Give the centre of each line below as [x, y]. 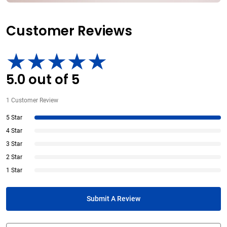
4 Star [14, 131]
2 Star [14, 157]
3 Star [14, 144]
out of [48, 80]
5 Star [14, 118]
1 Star [14, 170]
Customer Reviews [69, 31]
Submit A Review [113, 199]
